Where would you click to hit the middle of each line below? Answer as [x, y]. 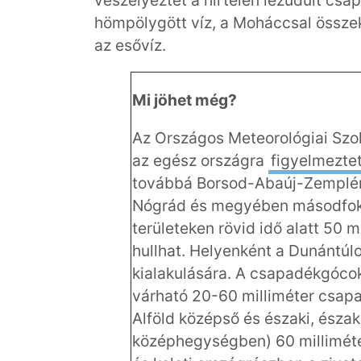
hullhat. [161, 251]
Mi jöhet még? [185, 100]
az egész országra [200, 161]
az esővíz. [130, 45]
